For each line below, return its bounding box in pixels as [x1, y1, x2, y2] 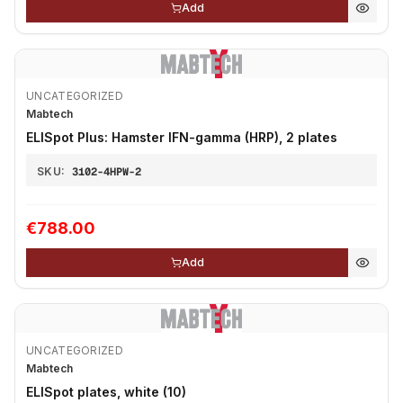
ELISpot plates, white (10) [26, 384, 186, 399]
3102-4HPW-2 [72, 165, 142, 179]
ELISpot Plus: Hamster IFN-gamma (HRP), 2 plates [26, 130, 337, 145]
